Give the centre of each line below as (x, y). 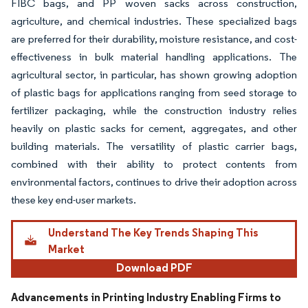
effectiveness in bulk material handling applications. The (154, 57)
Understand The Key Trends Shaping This (153, 233)
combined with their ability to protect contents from (154, 164)
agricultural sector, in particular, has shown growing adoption (154, 75)
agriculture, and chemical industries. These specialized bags (154, 21)
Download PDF (154, 268)
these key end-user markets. (74, 200)
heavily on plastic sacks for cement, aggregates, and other (154, 128)
